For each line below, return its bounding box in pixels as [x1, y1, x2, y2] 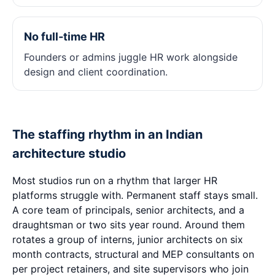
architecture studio [12, 146, 126, 161]
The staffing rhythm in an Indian [12, 127, 203, 142]
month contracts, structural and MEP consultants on [12, 248, 254, 260]
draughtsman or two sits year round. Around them [12, 219, 245, 231]
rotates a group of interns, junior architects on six [12, 233, 243, 246]
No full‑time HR [24, 30, 105, 43]
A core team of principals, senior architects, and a [12, 204, 244, 216]
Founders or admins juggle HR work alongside [24, 51, 238, 63]
